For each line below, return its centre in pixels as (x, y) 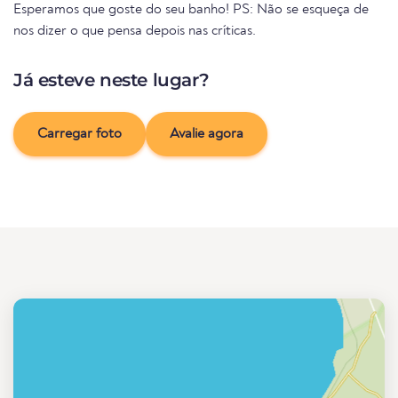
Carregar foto (80, 135)
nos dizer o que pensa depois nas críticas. (135, 32)
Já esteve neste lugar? (111, 80)
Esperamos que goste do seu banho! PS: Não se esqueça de (191, 10)
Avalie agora (207, 135)
